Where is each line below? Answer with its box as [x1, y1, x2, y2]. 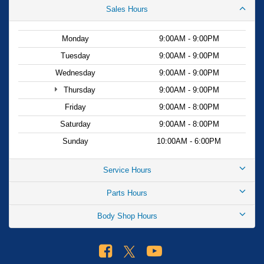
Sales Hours [106, 4, 148, 14]
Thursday [61, 85, 95, 94]
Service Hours [103, 165, 151, 174]
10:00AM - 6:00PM [157, 136, 221, 146]
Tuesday [60, 51, 90, 60]
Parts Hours [107, 188, 148, 197]
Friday [64, 102, 86, 111]
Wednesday [55, 68, 95, 77]
